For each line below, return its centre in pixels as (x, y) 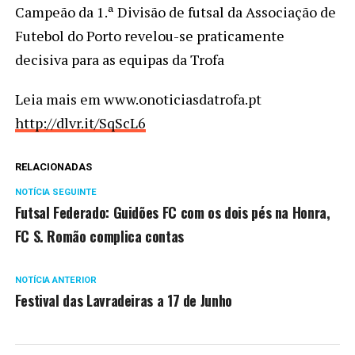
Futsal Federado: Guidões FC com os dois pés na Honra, (172, 212)
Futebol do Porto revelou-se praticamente (149, 36)
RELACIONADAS (53, 167)
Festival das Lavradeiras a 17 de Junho (123, 300)
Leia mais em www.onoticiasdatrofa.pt (138, 99)
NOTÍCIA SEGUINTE (55, 192)
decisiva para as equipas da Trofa (119, 59)
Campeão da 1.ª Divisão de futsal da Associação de (175, 12)
